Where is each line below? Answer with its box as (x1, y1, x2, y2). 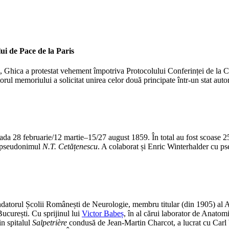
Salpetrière (32, 218, 67, 227)
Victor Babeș (82, 209, 124, 218)
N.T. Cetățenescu (42, 142, 98, 151)
